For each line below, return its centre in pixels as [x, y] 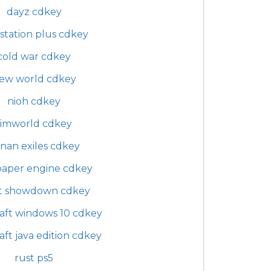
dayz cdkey [34, 11]
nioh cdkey [34, 101]
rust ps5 [34, 258]
